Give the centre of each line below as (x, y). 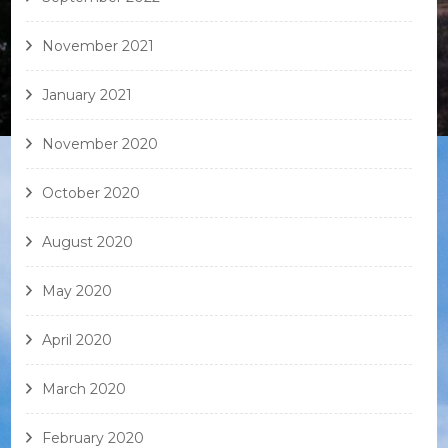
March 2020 (84, 389)
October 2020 (91, 193)
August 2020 (88, 242)
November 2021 (98, 46)
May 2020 (77, 291)
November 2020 (100, 144)
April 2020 (77, 340)
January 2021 (87, 95)
